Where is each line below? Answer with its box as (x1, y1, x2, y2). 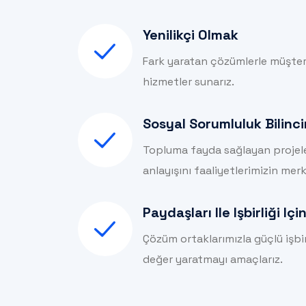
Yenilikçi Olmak (143, 26, 238, 44)
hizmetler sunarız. (143, 74, 234, 89)
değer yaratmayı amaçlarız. (143, 252, 283, 267)
